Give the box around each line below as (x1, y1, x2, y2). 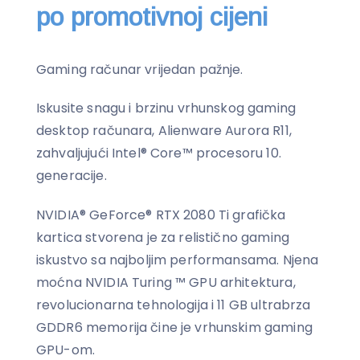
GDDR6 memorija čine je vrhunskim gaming (36, 318, 313, 337)
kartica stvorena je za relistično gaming (36, 228, 289, 247)
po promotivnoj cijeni (36, 2, 268, 31)
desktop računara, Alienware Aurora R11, (36, 121, 292, 141)
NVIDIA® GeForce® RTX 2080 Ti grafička (36, 206, 286, 225)
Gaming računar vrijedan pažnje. (36, 59, 243, 79)
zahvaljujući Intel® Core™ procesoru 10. (36, 144, 281, 163)
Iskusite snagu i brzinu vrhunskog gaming (36, 99, 296, 118)
